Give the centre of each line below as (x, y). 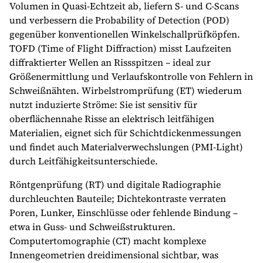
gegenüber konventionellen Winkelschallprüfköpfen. (125, 34)
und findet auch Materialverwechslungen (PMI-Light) (126, 147)
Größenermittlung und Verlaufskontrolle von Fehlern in (131, 76)
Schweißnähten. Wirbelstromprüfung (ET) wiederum (126, 90)
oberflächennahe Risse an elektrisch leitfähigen (112, 119)
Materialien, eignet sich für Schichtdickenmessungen (125, 133)
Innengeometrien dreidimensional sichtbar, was (114, 255)
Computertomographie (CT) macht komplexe (108, 241)
